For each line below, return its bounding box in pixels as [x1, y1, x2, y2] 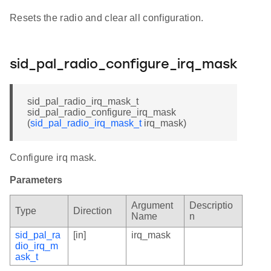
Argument [131, 200, 173, 211]
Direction [73, 205, 112, 216]
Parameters [10, 174, 62, 185]
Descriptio [189, 200, 233, 211]
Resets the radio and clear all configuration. [10, 12, 204, 23]
